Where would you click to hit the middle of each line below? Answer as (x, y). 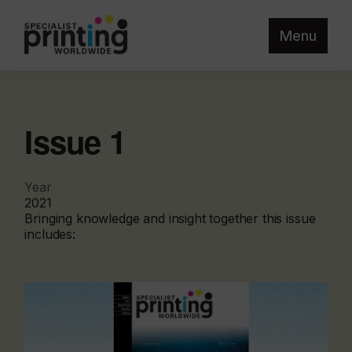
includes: (50, 234)
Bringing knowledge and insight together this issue (170, 218)
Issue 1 (75, 141)
